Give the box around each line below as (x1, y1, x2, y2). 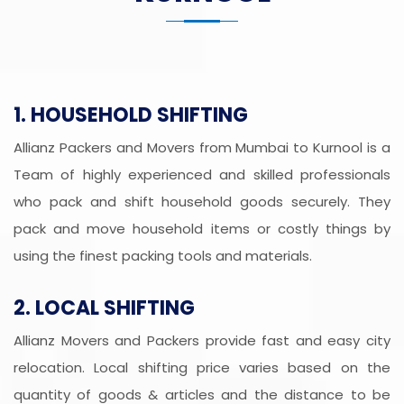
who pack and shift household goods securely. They (14, 192, 390, 212)
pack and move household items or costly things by (14, 219, 390, 239)
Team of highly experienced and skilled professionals (14, 165, 390, 185)
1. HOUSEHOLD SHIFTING (14, 101, 248, 130)
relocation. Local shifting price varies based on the (14, 358, 390, 378)
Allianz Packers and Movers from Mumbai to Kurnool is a (14, 138, 390, 158)
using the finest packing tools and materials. (14, 246, 312, 266)
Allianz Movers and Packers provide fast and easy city (14, 331, 390, 351)
